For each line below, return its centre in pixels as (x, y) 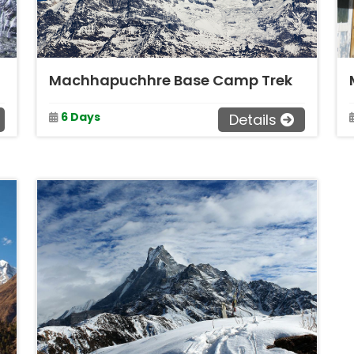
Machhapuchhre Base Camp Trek (171, 80)
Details (253, 120)
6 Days (81, 117)
